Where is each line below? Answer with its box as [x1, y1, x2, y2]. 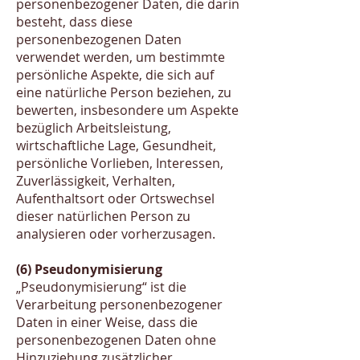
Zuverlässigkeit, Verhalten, [16, 172, 175, 190]
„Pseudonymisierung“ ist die [16, 278, 186, 296]
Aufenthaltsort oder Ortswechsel [16, 190, 215, 207]
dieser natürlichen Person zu [16, 207, 190, 225]
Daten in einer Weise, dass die [16, 313, 198, 331]
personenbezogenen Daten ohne [16, 331, 216, 349]
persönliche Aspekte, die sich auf [16, 66, 214, 84]
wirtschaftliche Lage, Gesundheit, [16, 137, 216, 154]
